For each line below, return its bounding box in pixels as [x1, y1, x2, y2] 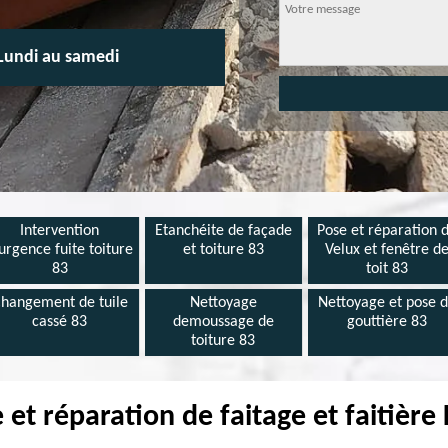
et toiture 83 [182, 242, 264, 258]
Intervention [20, 223, 100, 239]
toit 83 [366, 261, 409, 277]
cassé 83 [32, 314, 88, 330]
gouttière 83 [347, 314, 428, 330]
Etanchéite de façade [154, 223, 292, 239]
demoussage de [172, 314, 274, 330]
